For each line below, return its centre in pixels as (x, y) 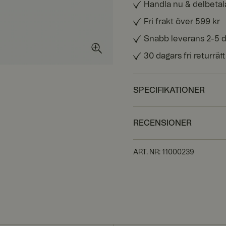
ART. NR (146, 152)
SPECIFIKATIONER (169, 90)
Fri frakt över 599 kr (182, 21)
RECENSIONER (162, 123)
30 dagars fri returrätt (184, 56)
